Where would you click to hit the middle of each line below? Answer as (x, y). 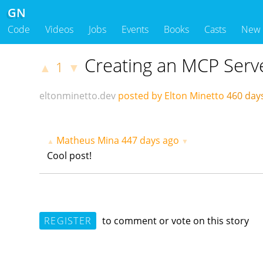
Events (135, 30)
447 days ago (151, 141)
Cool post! (70, 156)
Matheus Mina (88, 141)
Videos (59, 30)
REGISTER (68, 220)
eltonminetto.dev (78, 96)
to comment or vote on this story (175, 220)
